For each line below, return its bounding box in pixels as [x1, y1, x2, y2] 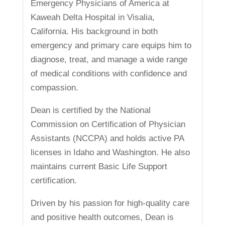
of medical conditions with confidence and [30, 68, 187, 78]
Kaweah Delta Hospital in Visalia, [30, 12, 155, 22]
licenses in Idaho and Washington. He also [30, 147, 190, 157]
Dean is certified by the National [30, 105, 151, 115]
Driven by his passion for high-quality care [30, 198, 189, 208]
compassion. [30, 82, 78, 92]
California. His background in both [30, 26, 158, 36]
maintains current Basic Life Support [30, 161, 167, 171]
